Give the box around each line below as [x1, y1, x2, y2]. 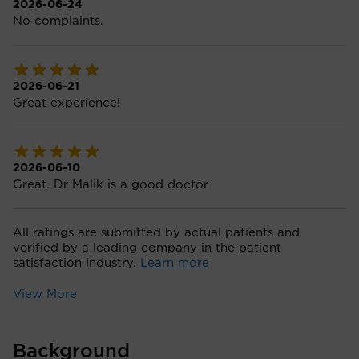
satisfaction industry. [13, 257, 140, 269]
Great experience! [13, 97, 120, 109]
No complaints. [13, 15, 103, 27]
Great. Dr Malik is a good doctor [13, 179, 208, 191]
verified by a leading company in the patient [13, 242, 281, 254]
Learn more [140, 257, 209, 269]
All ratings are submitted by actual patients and [13, 227, 300, 239]
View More [13, 288, 77, 301]
